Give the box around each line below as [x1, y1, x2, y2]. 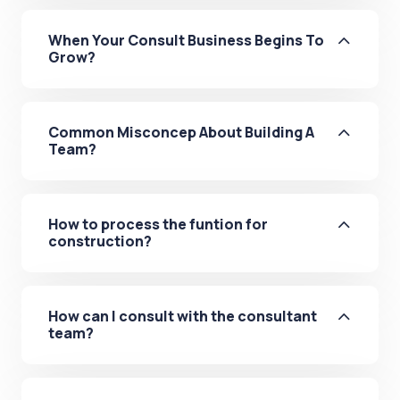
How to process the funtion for [48, 214, 268, 234]
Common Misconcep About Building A [48, 122, 314, 142]
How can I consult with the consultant [48, 306, 317, 326]
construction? [48, 231, 152, 251]
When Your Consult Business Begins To [48, 30, 324, 50]
